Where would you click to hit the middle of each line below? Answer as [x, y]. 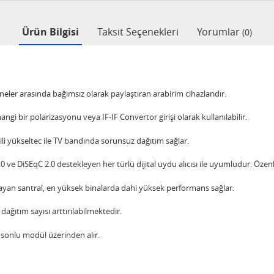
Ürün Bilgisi [50, 32]
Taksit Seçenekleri [138, 32]
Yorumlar [220, 32]
